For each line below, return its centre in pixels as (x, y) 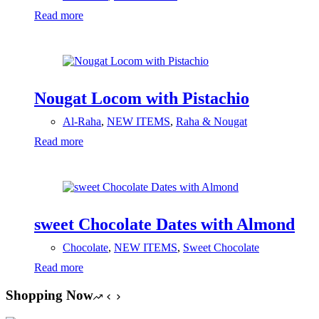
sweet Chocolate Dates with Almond (164, 225)
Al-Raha (82, 122)
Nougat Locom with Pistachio (142, 99)
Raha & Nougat (211, 122)
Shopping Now (49, 295)
